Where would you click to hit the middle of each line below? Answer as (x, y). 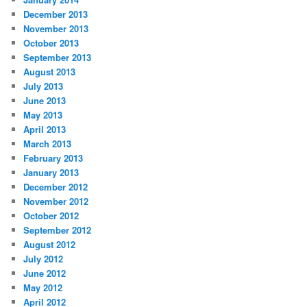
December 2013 (56, 14)
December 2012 (56, 186)
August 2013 (50, 71)
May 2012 (43, 287)
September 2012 (58, 230)
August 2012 (50, 244)
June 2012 (45, 273)
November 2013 (56, 28)
